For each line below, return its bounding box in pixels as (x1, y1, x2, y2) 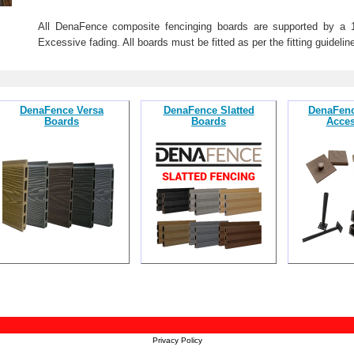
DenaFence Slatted (163, 104, 254, 116)
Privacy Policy (152, 336, 202, 345)
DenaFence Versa (20, 104, 104, 116)
